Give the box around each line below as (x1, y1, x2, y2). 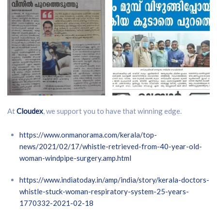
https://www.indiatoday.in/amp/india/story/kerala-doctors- (19, 175, 209, 185)
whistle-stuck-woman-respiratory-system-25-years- (19, 187, 189, 196)
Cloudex (16, 107, 43, 116)
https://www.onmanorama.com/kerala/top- (19, 130, 157, 139)
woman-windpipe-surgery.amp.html (19, 154, 131, 163)
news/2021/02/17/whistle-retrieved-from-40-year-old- (19, 142, 202, 151)
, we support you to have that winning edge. (43, 107, 183, 116)
